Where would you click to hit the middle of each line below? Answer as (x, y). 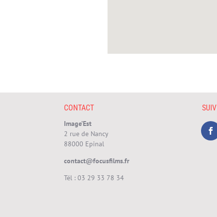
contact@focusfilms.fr (97, 161)
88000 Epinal (84, 144)
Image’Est (78, 124)
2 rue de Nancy (86, 134)
